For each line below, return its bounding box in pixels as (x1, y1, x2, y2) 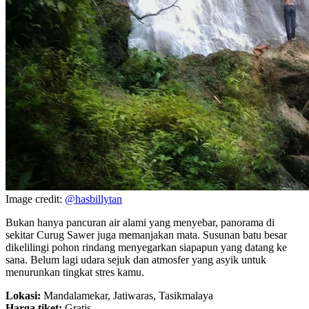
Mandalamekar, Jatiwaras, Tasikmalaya (41, 290, 213, 302)
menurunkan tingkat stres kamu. (6, 266, 144, 279)
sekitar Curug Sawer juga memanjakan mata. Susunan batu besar (6, 229, 287, 241)
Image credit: (6, 193, 65, 206)
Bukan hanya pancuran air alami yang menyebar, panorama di (6, 217, 275, 229)
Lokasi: (6, 290, 41, 302)
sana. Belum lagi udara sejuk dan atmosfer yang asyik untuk (6, 254, 266, 266)
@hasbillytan (65, 193, 122, 206)
